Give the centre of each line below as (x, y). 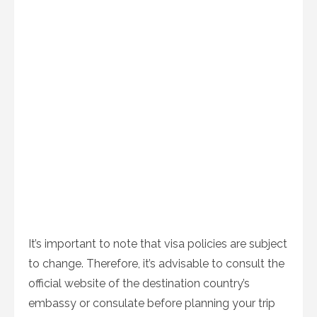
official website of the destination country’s (139, 283)
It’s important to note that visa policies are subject (158, 244)
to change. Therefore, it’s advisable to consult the (156, 264)
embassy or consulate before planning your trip (152, 303)
